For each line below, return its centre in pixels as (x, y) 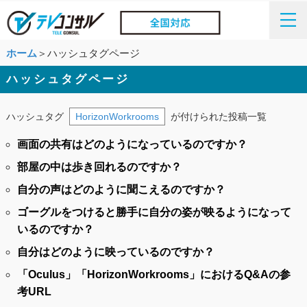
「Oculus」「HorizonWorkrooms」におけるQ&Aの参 (153, 274)
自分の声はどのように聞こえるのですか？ (121, 189)
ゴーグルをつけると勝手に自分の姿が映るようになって (154, 212)
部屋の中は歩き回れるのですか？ (99, 167)
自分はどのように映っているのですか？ (115, 251)
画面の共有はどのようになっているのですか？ (132, 144)
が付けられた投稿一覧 (218, 116)
